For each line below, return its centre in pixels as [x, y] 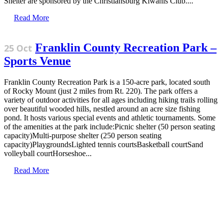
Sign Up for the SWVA [111, 205]
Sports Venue [37, 61]
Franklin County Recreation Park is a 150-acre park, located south [107, 82]
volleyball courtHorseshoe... [48, 154]
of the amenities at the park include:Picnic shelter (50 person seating [110, 127]
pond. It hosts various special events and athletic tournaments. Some [110, 118]
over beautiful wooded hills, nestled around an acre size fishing [102, 109]
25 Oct [18, 48]
